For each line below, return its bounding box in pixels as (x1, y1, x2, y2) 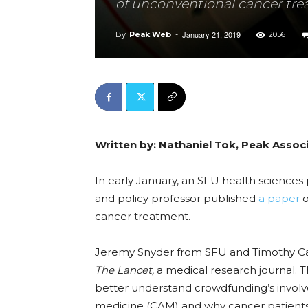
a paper (258, 192, 300, 205)
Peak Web (129, 30, 171, 39)
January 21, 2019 (182, 29, 241, 40)
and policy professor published (95, 192, 258, 205)
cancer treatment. (95, 210, 190, 223)
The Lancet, (95, 263, 157, 276)
